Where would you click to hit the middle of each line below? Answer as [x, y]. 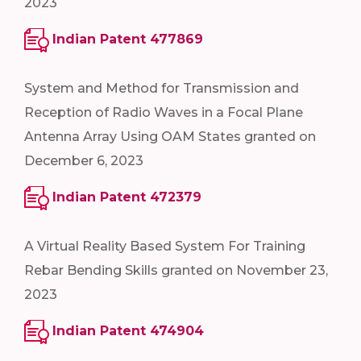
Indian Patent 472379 [127, 197]
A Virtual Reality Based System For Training [165, 246]
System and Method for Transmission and [162, 89]
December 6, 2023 [84, 161]
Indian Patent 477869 [128, 39]
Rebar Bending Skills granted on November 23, [176, 270]
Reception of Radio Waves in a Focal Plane [164, 113]
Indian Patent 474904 [128, 330]
